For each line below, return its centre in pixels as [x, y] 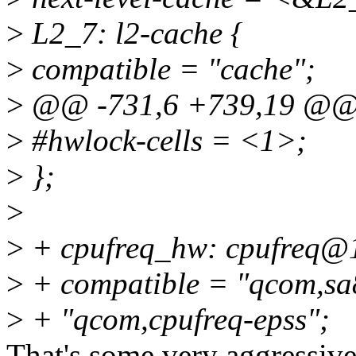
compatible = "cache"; [170, 69]
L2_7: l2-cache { [133, 33]
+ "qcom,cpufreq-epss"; [177, 319]
